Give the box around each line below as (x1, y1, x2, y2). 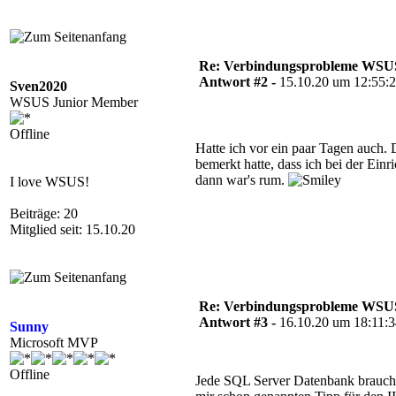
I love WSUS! (10, 174, 89, 189)
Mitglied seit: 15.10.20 (10, 222, 135, 237)
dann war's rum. (195, 172, 288, 187)
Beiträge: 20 (10, 206, 78, 221)
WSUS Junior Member (10, 95, 138, 110)
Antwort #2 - (199, 74, 279, 89)
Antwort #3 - (199, 315, 279, 330)
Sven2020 (10, 79, 67, 94)
